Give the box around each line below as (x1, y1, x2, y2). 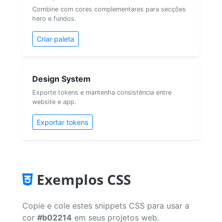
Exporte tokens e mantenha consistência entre (32, 88, 171, 96)
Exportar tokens (37, 117, 88, 126)
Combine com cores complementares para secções (32, 5, 186, 13)
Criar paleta (37, 34, 74, 43)
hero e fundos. (32, 14, 76, 22)
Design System (32, 73, 91, 84)
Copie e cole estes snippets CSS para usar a (22, 200, 189, 211)
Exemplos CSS (37, 169, 131, 189)
